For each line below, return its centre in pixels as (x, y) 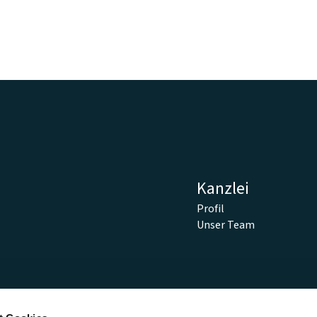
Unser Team (225, 225)
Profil (210, 208)
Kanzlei (223, 188)
